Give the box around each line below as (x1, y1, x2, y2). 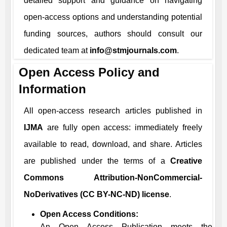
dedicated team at (24, 46, 90, 55)
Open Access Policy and (19, 65, 160, 79)
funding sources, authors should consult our (24, 29, 202, 38)
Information (19, 82, 86, 96)
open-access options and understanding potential (24, 13, 202, 21)
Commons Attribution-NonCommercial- (24, 173, 202, 182)
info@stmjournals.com (90, 46, 177, 55)
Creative (170, 157, 202, 165)
